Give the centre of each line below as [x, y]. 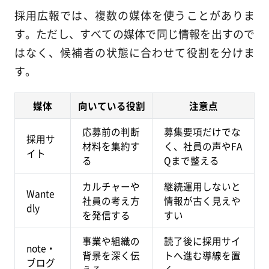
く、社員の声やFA [203, 146]
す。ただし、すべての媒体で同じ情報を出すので [134, 34]
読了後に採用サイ [203, 241]
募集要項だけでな [203, 132]
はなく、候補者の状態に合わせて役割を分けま [134, 53]
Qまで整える [192, 161]
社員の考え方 [111, 201]
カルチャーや [111, 186]
